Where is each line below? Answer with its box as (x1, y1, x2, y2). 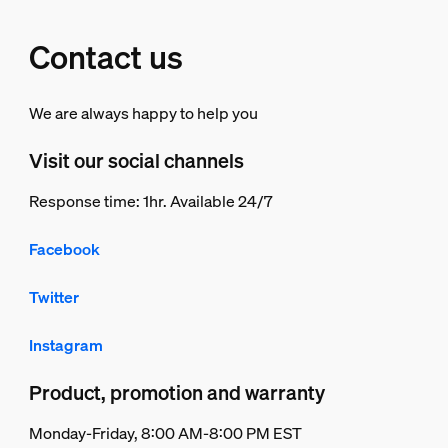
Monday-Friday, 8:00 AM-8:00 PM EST (29, 421, 303, 444)
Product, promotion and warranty (29, 378, 326, 406)
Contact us (28, 35, 183, 78)
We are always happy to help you (28, 101, 258, 124)
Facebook (29, 237, 101, 260)
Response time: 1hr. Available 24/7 (29, 189, 274, 212)
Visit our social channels (29, 146, 245, 174)
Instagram (29, 333, 104, 356)
